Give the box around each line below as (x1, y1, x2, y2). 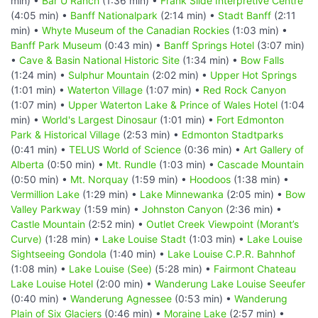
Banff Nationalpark (70, 9, 158, 21)
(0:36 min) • (181, 143, 243, 155)
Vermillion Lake (11, 187, 79, 200)
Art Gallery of (243, 143, 304, 155)
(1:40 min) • (106, 247, 168, 260)
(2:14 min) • (158, 9, 218, 21)
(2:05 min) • (224, 187, 285, 200)
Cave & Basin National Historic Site (19, 53, 180, 66)
